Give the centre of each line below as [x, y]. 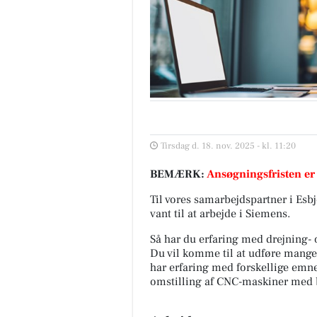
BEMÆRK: [178, 174]
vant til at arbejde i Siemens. [220, 213]
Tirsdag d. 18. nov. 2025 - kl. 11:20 [228, 145]
